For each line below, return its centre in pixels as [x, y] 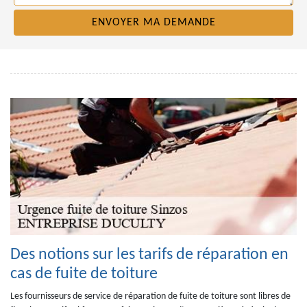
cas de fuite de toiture [84, 274]
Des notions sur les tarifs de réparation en [149, 255]
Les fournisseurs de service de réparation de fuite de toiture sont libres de [150, 296]
